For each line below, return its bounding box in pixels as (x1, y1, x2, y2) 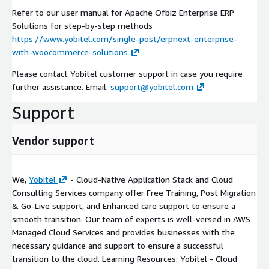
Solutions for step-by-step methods (12, 20, 153, 31)
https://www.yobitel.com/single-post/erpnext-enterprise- (12, 34, 237, 44)
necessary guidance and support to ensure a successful (12, 240, 223, 251)
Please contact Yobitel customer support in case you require (12, 68, 243, 79)
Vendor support (12, 134, 94, 148)
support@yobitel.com (110, 82, 193, 92)
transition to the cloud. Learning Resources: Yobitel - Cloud (12, 253, 237, 264)
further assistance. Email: (12, 82, 110, 92)
